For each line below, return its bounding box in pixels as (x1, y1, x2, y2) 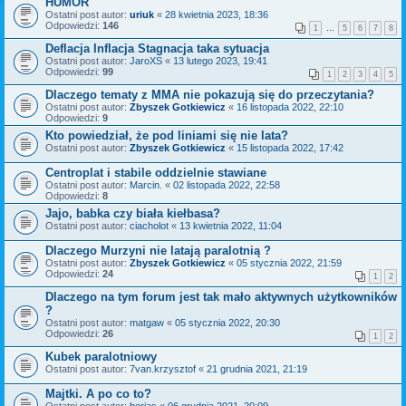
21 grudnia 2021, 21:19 (207, 363, 307, 374)
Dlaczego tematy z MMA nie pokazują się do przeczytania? (45, 88, 374, 101)
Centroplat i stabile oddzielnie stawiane (45, 166, 266, 179)
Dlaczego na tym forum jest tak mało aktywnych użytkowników (45, 290, 397, 304)
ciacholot (130, 220, 169, 231)
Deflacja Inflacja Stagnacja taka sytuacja (45, 42, 269, 55)
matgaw (130, 317, 164, 328)
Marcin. (130, 179, 162, 190)
